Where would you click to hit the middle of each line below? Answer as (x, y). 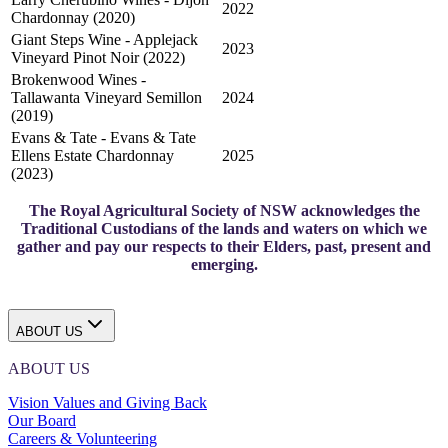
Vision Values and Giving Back (107, 403)
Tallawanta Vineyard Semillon (106, 97)
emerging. (224, 264)
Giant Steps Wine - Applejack (104, 39)
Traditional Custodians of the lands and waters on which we (224, 228)
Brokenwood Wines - (78, 79)
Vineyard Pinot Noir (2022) (98, 57)
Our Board (42, 421)
